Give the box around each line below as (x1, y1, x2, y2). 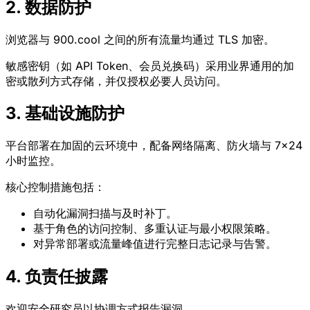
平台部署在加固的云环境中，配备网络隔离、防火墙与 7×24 (6, 138, 302, 153)
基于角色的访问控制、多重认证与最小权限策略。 (33, 221, 277, 236)
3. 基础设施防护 (6, 103, 125, 124)
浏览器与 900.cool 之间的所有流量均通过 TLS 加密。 (6, 32, 275, 46)
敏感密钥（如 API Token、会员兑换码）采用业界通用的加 (6, 58, 294, 73)
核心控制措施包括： (6, 180, 105, 194)
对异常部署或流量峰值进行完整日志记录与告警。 (33, 237, 277, 251)
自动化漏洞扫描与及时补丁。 (33, 206, 177, 221)
